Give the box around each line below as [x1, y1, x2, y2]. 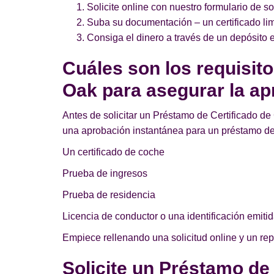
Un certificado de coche [62, 147, 165, 157]
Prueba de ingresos [62, 168, 147, 179]
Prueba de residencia [62, 190, 155, 200]
